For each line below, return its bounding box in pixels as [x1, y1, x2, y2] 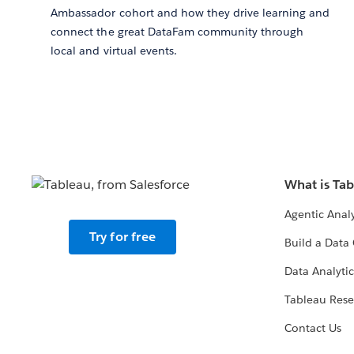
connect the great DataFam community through [51, 24, 304, 40]
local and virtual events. [51, 43, 177, 58]
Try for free [88, 228, 156, 246]
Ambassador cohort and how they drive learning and [51, 6, 330, 21]
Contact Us [284, 321, 341, 336]
